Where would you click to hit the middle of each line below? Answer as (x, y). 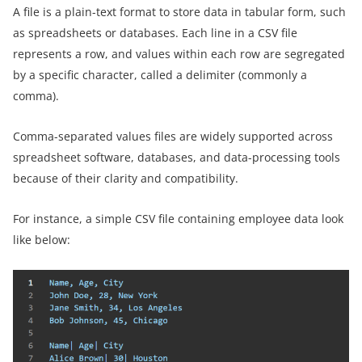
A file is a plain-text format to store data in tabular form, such (179, 11)
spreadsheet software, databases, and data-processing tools (177, 157)
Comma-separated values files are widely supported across (173, 136)
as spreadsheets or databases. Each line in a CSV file (155, 32)
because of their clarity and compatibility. (126, 178)
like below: (42, 239)
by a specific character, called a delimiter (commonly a (160, 74)
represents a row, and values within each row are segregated (179, 53)
